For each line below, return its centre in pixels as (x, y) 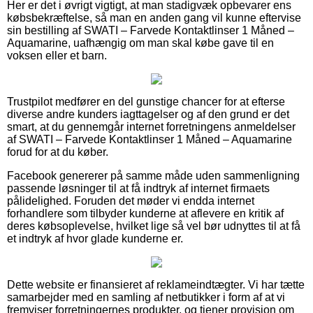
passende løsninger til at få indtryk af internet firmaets (138, 188)
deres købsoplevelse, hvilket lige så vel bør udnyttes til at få (154, 226)
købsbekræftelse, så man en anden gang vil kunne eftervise (154, 17)
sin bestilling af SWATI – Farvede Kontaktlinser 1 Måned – (151, 30)
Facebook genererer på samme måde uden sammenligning (153, 175)
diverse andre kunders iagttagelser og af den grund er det (148, 114)
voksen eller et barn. (57, 55)
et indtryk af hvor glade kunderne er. (95, 238)
